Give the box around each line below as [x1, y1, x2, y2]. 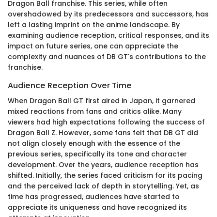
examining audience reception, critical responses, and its [8, 31, 209, 41]
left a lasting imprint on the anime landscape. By [8, 20, 180, 30]
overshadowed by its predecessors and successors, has [8, 9, 209, 19]
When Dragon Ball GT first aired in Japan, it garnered [8, 96, 195, 106]
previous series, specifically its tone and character [8, 149, 187, 159]
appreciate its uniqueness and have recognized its [8, 202, 187, 213]
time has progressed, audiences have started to [8, 192, 180, 202]
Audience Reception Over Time [8, 80, 132, 92]
